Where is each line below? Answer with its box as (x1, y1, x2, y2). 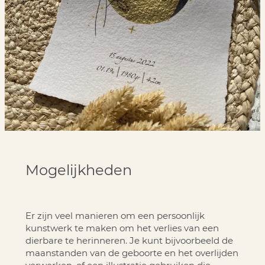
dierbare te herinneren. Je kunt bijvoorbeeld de (25, 234, 233, 246)
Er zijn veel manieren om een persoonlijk (25, 209, 205, 221)
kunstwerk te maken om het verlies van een (25, 222, 219, 234)
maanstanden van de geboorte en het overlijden (25, 247, 238, 258)
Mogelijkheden (25, 161, 132, 179)
